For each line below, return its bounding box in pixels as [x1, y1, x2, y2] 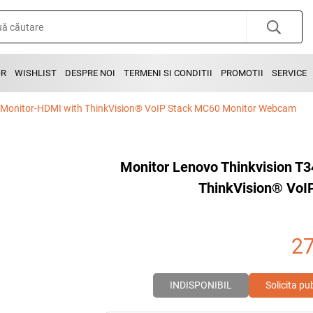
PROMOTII [221, 68, 263, 78]
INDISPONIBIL [169, 279, 232, 291]
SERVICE [272, 68, 307, 78]
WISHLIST [15, 68, 57, 78]
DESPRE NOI [65, 68, 115, 78]
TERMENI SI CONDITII [124, 68, 212, 78]
